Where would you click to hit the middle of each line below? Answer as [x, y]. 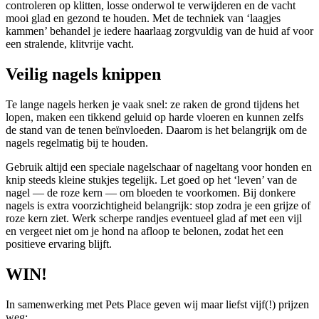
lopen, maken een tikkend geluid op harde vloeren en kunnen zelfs [155, 117]
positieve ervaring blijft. [59, 244]
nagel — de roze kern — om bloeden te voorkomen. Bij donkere [151, 193]
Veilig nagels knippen [83, 74]
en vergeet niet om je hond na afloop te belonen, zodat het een [145, 231]
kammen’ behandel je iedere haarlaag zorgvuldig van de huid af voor [159, 31]
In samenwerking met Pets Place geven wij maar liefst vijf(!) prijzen [157, 304]
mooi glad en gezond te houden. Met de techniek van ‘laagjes [143, 19]
